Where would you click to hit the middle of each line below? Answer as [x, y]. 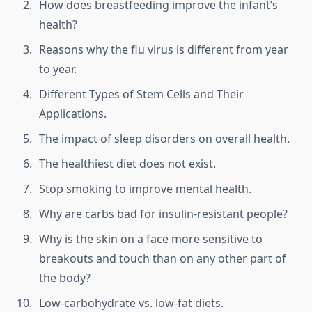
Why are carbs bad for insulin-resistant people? [163, 214]
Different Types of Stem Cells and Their [141, 94]
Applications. [73, 114]
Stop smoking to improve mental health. [145, 189]
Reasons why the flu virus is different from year [164, 50]
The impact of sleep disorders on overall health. [164, 139]
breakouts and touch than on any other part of [163, 259]
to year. [58, 69]
